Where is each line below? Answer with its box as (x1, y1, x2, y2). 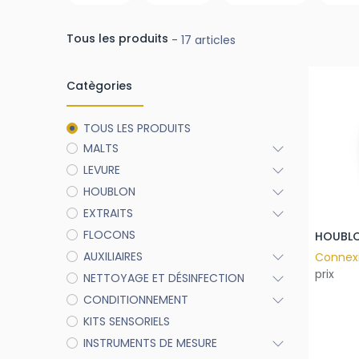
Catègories (66, 77, 132, 94)
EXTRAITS (83, 204, 133, 221)
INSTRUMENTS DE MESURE (83, 334, 217, 351)
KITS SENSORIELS (83, 313, 170, 329)
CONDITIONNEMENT (83, 291, 188, 308)
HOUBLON (83, 183, 135, 200)
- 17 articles (171, 31, 236, 48)
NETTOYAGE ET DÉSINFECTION (83, 269, 244, 286)
